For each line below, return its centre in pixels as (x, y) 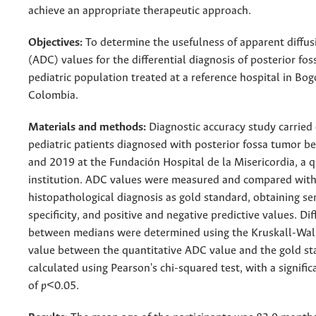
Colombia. (53, 96)
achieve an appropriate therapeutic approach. (140, 11)
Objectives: (55, 43)
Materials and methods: (89, 127)
